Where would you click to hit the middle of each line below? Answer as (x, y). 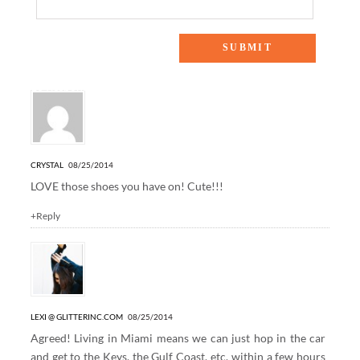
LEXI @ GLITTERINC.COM (76, 316)
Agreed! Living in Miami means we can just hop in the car (178, 337)
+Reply (45, 215)
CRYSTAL (47, 164)
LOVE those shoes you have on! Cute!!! (127, 186)
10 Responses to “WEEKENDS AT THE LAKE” (142, 86)
